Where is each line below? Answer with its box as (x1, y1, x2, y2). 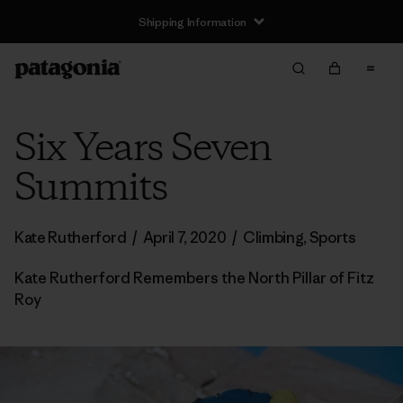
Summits (14, 162, 167, 216)
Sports (309, 228, 356, 247)
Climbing (242, 228, 304, 247)
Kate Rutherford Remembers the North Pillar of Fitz (14, 268, 374, 288)
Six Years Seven (14, 122, 271, 176)
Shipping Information (138, 13, 247, 30)
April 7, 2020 (142, 228, 227, 247)
